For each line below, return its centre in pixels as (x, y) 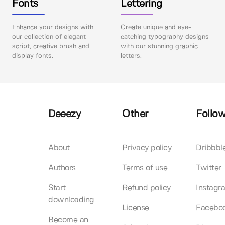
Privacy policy (147, 148)
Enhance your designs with (53, 27)
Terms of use (145, 168)
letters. (131, 56)
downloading (71, 200)
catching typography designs (165, 37)
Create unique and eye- (156, 27)
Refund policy (146, 188)
